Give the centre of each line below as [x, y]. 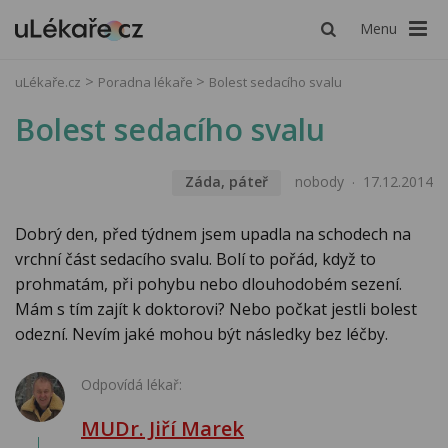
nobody [319, 182]
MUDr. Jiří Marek [162, 429]
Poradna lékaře [147, 82]
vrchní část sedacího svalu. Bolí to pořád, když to [195, 259]
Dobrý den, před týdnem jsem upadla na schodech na [213, 234]
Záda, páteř [226, 182]
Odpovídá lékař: [131, 385]
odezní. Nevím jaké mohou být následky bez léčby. [201, 334]
